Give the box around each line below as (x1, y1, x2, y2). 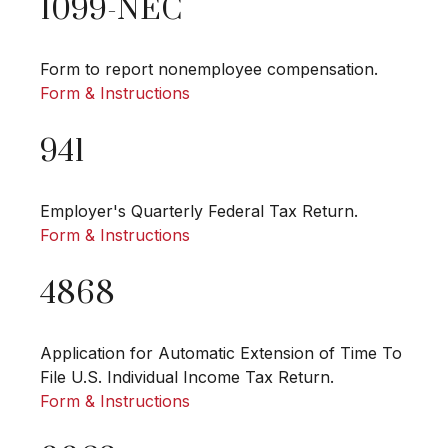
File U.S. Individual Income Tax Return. (40, 367, 334, 388)
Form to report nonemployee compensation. (40, 59, 378, 80)
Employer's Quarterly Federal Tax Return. (40, 201, 358, 222)
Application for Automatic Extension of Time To (40, 343, 402, 364)
